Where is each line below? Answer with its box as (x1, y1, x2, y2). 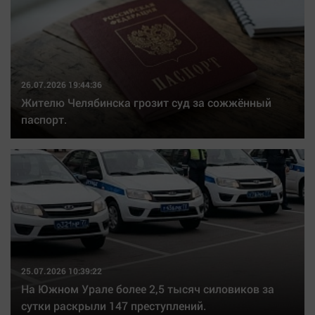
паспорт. (21, 112, 67, 127)
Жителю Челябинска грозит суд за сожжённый (21, 95, 271, 110)
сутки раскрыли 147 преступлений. (21, 298, 206, 313)
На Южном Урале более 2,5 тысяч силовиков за (21, 281, 274, 296)
